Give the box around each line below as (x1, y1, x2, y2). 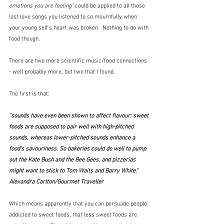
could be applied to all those (73, 2, 146, 9)
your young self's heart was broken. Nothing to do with (9, 24, 150, 31)
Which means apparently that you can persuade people (9, 200, 148, 207)
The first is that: (9, 90, 49, 97)
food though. (9, 35, 40, 42)
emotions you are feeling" (9, 2, 73, 9)
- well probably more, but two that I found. (9, 68, 115, 75)
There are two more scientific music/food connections (9, 57, 148, 64)
